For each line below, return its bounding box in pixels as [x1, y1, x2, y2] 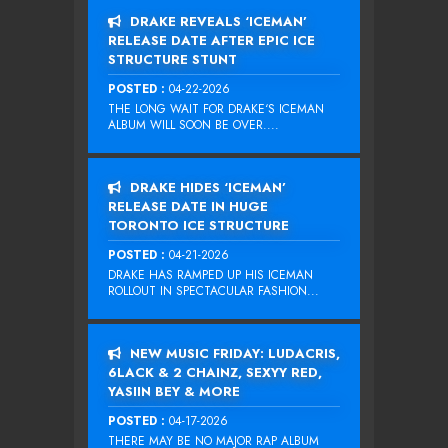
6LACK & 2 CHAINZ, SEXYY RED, [108, 362, 322, 382]
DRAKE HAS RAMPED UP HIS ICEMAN [108, 265, 313, 284]
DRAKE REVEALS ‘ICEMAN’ [126, 11, 307, 31]
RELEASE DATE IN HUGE [108, 196, 268, 216]
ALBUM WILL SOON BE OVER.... [108, 115, 279, 134]
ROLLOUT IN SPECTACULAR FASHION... [108, 281, 319, 300]
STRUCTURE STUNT [108, 49, 237, 69]
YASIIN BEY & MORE [108, 381, 240, 401]
